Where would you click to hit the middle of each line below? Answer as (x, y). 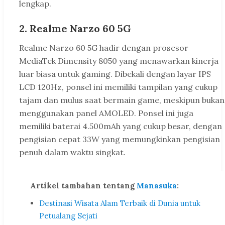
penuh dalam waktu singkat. (72, 152)
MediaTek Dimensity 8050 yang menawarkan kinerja (119, 61)
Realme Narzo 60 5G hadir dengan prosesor (104, 48)
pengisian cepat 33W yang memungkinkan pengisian (120, 139)
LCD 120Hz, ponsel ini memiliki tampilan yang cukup (118, 87)
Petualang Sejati (68, 216)
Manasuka (157, 186)
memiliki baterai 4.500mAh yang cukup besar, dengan (121, 126)
